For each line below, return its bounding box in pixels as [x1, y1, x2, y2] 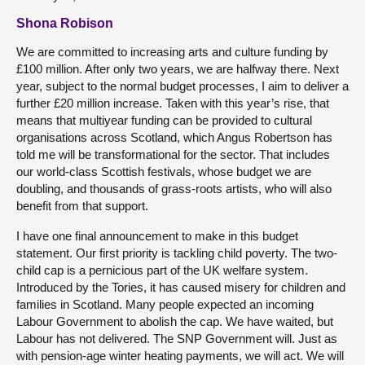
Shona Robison [16, 15, 113, 30]
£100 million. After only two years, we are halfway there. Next [16, 61, 339, 76]
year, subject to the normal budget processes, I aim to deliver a [16, 78, 349, 93]
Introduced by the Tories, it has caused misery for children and [16, 279, 345, 294]
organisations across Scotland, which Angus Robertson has [16, 130, 332, 144]
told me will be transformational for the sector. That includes [16, 147, 330, 161]
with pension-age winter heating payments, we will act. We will [16, 348, 344, 363]
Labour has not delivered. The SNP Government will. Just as [16, 331, 337, 345]
